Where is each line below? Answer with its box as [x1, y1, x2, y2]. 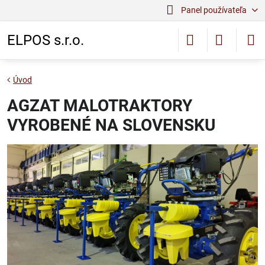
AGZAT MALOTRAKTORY [7, 96, 192, 115]
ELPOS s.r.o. [7, 32, 84, 49]
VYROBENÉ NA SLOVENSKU [7, 115, 215, 135]
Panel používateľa [180, 5, 247, 15]
